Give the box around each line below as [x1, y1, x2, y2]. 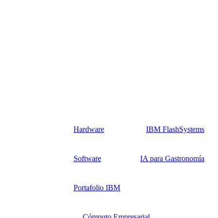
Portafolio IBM [73, 183, 120, 192]
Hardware [73, 125, 104, 134]
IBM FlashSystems [146, 125, 204, 134]
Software [73, 154, 101, 163]
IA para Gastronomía [140, 154, 204, 163]
